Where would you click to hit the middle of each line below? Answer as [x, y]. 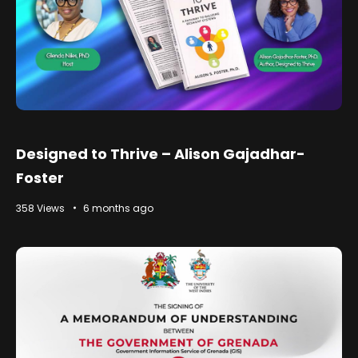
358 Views [40, 208]
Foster [40, 177]
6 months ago [118, 208]
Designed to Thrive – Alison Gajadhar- [161, 153]
